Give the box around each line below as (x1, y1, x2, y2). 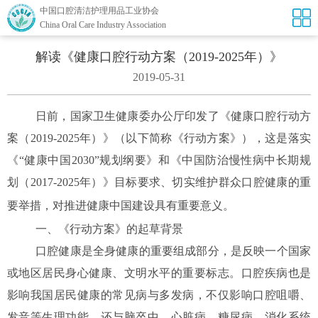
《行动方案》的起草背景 (57, 223, 183, 235)
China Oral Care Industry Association (40, 20, 166, 30)
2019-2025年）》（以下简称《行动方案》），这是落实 (30, 132, 312, 144)
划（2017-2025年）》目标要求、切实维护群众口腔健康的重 (7, 176, 311, 188)
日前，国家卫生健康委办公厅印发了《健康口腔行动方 (35, 110, 311, 122)
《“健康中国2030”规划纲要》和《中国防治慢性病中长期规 (7, 154, 311, 166)
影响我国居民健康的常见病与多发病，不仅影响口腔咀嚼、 (7, 289, 311, 301)
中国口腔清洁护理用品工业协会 (40, 6, 159, 16)
